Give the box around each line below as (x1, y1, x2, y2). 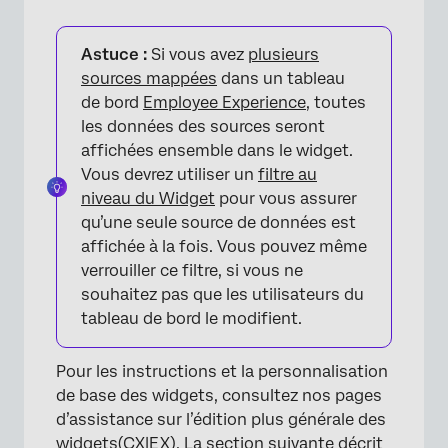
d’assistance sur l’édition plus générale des (56, 409, 386, 429)
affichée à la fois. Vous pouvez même (81, 236, 367, 256)
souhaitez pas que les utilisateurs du (81, 284, 364, 304)
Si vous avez (147, 44, 248, 64)
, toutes (306, 92, 366, 112)
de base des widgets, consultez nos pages (56, 385, 382, 405)
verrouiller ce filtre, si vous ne (81, 260, 303, 280)
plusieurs (248, 44, 319, 64)
